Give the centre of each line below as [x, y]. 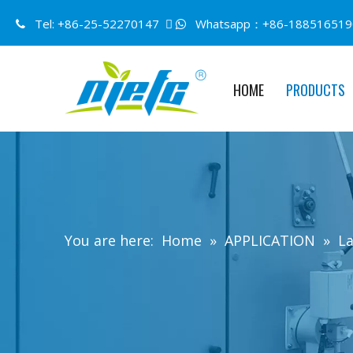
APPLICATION [270, 241]
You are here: [109, 241]
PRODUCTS [316, 90]
